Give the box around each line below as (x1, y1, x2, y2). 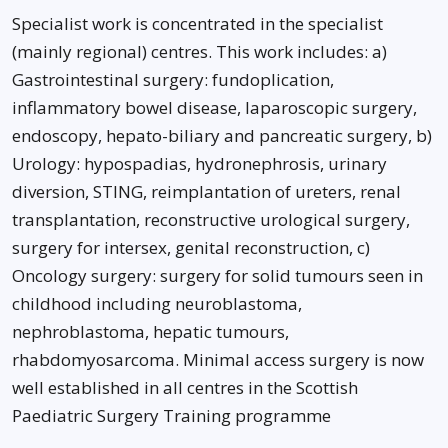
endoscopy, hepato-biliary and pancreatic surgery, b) (12, 124, 432, 147)
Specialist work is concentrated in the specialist (12, 12, 383, 35)
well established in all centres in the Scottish (12, 376, 358, 399)
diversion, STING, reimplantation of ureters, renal (12, 180, 401, 203)
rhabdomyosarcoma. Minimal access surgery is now (12, 348, 424, 371)
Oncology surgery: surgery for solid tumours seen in (12, 264, 423, 287)
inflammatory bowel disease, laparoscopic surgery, (12, 96, 417, 119)
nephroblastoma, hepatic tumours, (12, 320, 289, 343)
